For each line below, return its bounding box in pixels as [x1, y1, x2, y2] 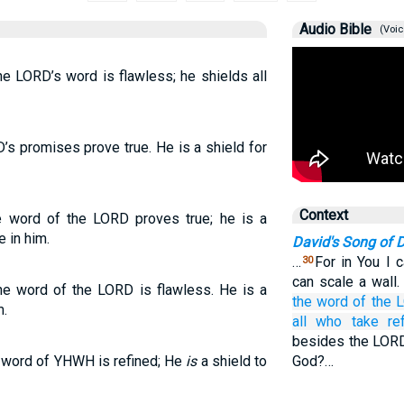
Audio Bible [298, 21, 372, 38]
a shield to [197, 353, 267, 370]
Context [298, 207, 348, 224]
